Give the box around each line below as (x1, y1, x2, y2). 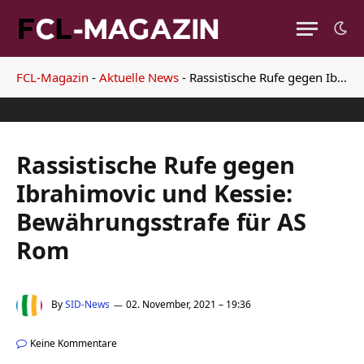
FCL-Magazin (16, 69, 89, 85)
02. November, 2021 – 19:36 (126, 297, 251, 312)
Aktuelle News (99, 69, 179, 85)
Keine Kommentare (30, 336, 117, 351)
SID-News (65, 297, 110, 312)
